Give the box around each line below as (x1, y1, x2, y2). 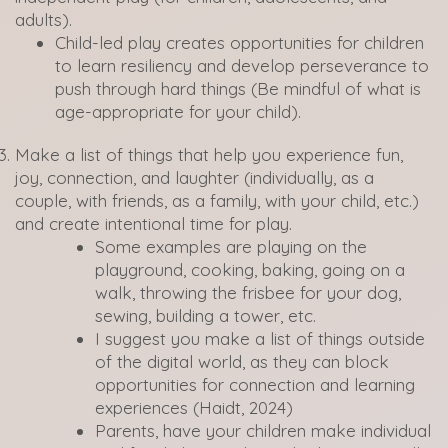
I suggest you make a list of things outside (95, 328, 425, 349)
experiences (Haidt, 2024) (95, 397, 293, 418)
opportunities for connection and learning (95, 374, 415, 395)
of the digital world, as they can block (95, 351, 389, 372)
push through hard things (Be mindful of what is (55, 78, 421, 99)
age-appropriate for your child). (55, 101, 301, 122)
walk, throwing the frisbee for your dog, (95, 282, 401, 303)
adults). (15, 9, 72, 30)
